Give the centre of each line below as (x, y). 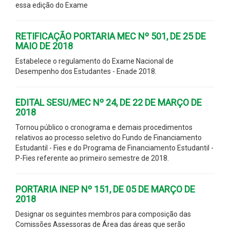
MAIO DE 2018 (44, 46)
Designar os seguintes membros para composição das (103, 214)
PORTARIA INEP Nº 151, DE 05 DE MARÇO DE (105, 189)
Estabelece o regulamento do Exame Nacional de (94, 61)
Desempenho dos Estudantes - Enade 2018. (86, 71)
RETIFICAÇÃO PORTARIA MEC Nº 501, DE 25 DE (111, 36)
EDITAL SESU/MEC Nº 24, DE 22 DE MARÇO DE (109, 102)
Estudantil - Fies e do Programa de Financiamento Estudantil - (114, 148)
